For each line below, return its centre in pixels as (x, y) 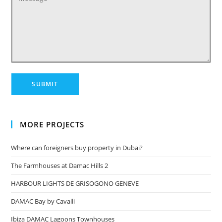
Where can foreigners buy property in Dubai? (77, 147)
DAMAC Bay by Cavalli (43, 201)
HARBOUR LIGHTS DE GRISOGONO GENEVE (75, 183)
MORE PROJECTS (52, 124)
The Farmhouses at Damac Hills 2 (60, 165)
